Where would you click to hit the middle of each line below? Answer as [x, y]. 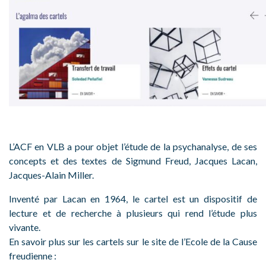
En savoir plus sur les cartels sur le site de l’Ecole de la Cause [133, 242]
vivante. [25, 227]
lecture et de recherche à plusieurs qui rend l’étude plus [133, 213]
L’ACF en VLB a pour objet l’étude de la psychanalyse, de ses [133, 147]
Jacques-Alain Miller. [51, 175]
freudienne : [33, 256]
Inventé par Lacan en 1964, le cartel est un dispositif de [133, 199]
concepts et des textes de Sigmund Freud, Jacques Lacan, [133, 161]
